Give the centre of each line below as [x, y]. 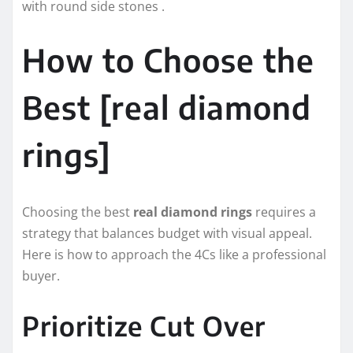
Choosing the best [78, 212]
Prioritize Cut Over [144, 326]
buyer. [41, 276]
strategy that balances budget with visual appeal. [167, 234]
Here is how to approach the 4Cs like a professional [174, 255]
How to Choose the [168, 60]
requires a [284, 212]
